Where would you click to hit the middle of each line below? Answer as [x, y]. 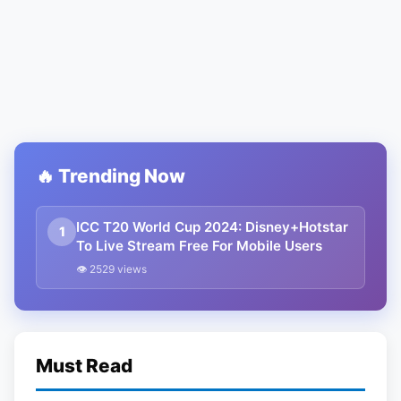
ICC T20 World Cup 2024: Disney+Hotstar [212, 226]
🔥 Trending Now [111, 175]
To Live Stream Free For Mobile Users [199, 245]
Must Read [84, 365]
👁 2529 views [111, 269]
